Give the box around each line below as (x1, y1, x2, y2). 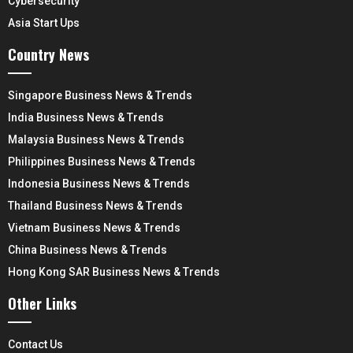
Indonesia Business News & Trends (8, 176, 190, 190)
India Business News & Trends (8, 110, 164, 124)
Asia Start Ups (8, 16, 80, 29)
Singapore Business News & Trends (8, 88, 192, 102)
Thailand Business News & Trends (8, 199, 183, 212)
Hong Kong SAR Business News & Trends (8, 265, 220, 278)
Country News (8, 43, 89, 65)
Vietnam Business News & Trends (8, 221, 180, 234)
